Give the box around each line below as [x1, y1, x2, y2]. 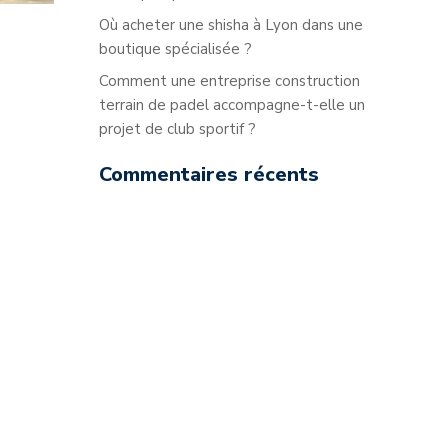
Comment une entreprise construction [99, 71, 360, 91]
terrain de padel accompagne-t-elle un [99, 95, 365, 115]
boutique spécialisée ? [99, 39, 252, 59]
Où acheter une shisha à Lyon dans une [99, 15, 363, 35]
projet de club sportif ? [99, 119, 256, 139]
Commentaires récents [99, 161, 319, 188]
